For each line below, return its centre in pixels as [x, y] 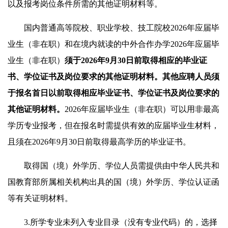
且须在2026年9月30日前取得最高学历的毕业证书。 [99, 141]
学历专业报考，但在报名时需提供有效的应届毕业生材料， [113, 125]
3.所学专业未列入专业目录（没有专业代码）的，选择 [112, 222]
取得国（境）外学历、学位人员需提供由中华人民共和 [113, 165]
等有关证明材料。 [40, 198]
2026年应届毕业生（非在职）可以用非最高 [142, 109]
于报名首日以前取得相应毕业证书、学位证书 [89, 93]
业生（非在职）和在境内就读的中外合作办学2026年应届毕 [113, 44]
